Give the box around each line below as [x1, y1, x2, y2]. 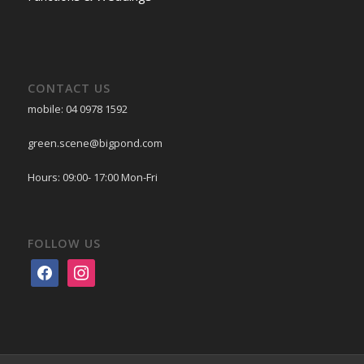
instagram [66, 260, 123, 277]
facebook [29, 260, 81, 277]
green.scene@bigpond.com [27, 135, 162, 150]
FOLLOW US [27, 235, 101, 251]
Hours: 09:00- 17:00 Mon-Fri [27, 169, 158, 184]
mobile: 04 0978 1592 [27, 101, 128, 116]
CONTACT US [27, 80, 110, 96]
